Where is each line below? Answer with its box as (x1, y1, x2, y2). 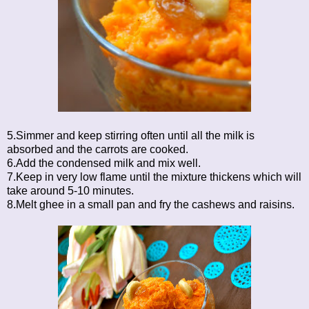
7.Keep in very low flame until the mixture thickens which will (7, 170, 301, 183)
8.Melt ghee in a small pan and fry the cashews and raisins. (7, 198, 295, 210)
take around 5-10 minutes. (7, 184, 134, 197)
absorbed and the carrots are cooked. (7, 143, 188, 155)
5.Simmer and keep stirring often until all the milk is (7, 129, 255, 141)
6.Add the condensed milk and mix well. (7, 157, 201, 169)
